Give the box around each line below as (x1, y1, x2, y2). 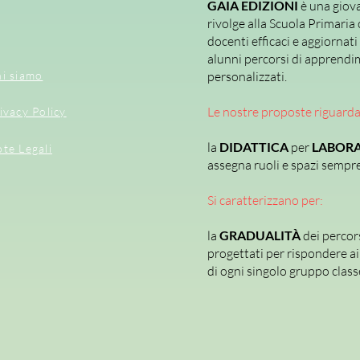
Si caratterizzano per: (207, 192, 323, 209)
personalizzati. (207, 68, 287, 85)
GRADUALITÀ (219, 227, 303, 243)
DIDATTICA (219, 139, 291, 155)
